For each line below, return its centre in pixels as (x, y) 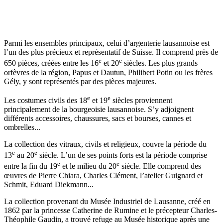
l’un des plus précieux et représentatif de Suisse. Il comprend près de (111, 52)
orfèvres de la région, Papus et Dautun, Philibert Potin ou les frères (108, 72)
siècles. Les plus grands (160, 63)
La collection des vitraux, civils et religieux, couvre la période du (105, 144)
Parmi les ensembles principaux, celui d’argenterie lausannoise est (107, 43)
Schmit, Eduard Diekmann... (49, 184)
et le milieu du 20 (88, 166)
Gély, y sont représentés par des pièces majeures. (80, 81)
